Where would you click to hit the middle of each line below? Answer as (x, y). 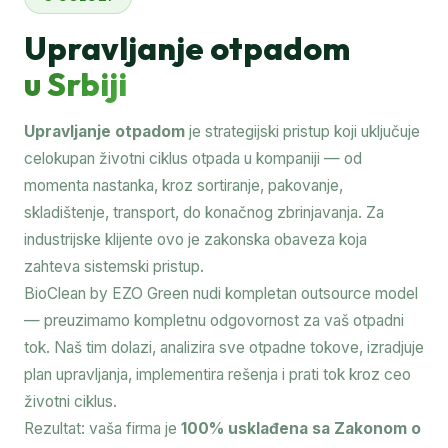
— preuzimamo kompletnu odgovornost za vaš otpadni (214, 320)
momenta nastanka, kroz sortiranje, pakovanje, (183, 185)
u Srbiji (75, 83)
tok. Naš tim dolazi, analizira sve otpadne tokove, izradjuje (224, 347)
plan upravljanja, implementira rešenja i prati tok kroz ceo (217, 374)
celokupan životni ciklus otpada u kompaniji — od (193, 158)
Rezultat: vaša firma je (102, 428)
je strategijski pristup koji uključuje (302, 131)
